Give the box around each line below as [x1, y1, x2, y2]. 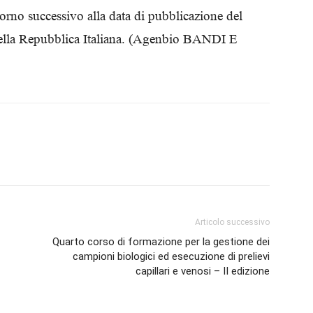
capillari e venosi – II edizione [136, 265, 270, 277]
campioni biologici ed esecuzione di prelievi [73, 250, 270, 263]
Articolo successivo [195, 217, 270, 227]
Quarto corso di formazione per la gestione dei [52, 235, 270, 248]
